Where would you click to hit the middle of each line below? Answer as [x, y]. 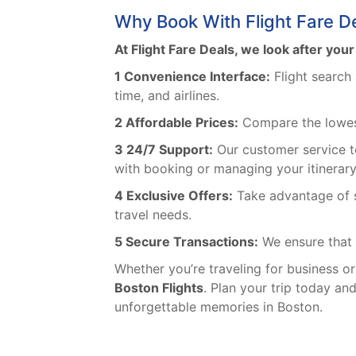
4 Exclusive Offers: [174, 196]
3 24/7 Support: [164, 150]
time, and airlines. [167, 96]
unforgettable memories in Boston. [219, 307]
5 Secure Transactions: [186, 242]
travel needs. [153, 215]
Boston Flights [159, 288]
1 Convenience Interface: [192, 77]
